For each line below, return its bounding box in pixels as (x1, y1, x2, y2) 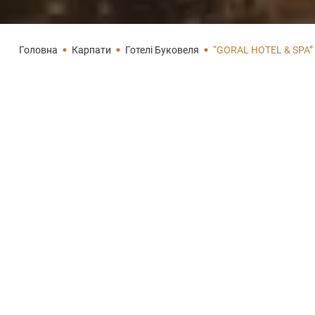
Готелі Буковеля (125, 44, 199, 56)
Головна (19, 44, 58, 56)
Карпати (72, 44, 111, 56)
